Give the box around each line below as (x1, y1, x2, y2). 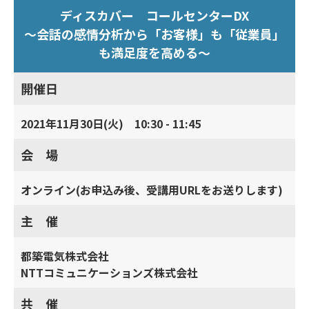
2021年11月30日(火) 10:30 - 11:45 (21, 115, 201, 132)
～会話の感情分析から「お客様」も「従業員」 (24, 25, 285, 43)
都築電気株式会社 (21, 248, 109, 264)
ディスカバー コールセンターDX (60, 6, 249, 24)
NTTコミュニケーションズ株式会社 (21, 264, 198, 281)
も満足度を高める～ (99, 43, 210, 61)
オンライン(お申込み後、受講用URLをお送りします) (21, 181, 283, 198)
